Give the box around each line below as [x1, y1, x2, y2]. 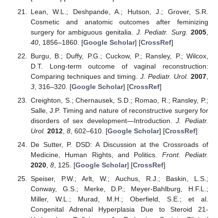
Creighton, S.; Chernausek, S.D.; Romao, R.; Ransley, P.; [30, 96, 208, 104]
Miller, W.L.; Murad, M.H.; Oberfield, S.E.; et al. [30, 195, 208, 203]
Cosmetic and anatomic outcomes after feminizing [30, 18, 208, 26]
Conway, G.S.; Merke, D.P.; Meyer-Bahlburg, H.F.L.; [30, 185, 208, 193]
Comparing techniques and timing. [30, 72, 140, 80]
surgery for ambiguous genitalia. [30, 28, 137, 36]
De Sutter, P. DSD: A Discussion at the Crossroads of [30, 140, 208, 148]
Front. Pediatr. [162, 150, 209, 159]
